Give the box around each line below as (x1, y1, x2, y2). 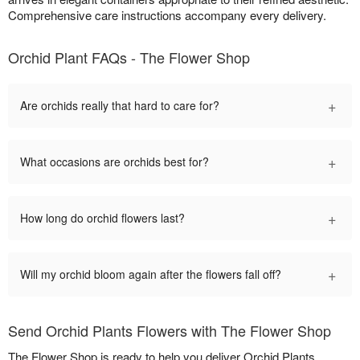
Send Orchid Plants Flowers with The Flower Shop (8, 320, 331, 342)
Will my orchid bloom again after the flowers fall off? (20, 266, 281, 283)
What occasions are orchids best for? (20, 153, 209, 170)
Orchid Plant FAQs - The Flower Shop (8, 47, 250, 68)
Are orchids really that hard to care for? (20, 97, 219, 114)
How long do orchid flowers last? (20, 210, 185, 227)
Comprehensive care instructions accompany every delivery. (8, 6, 326, 24)
